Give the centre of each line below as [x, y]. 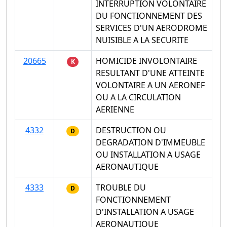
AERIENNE [115, 110]
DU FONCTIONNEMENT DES [149, 16]
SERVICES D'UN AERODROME [152, 28]
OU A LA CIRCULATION [138, 98]
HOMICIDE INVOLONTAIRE [146, 61]
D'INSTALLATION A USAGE [145, 212]
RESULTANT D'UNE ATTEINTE [150, 73]
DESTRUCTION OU [131, 130]
